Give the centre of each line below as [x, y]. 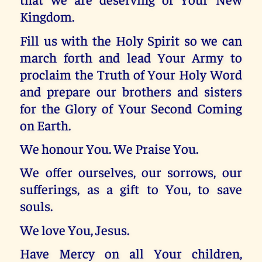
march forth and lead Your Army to [131, 57]
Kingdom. [47, 16]
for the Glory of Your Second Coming [131, 108]
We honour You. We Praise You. [109, 149]
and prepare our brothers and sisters [131, 91]
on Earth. [46, 125]
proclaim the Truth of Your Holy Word [131, 74]
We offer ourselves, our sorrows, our [131, 172]
